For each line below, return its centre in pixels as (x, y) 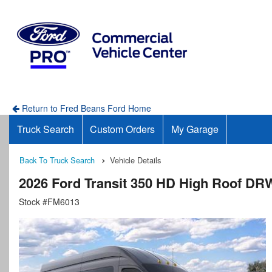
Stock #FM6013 (49, 202)
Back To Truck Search (57, 160)
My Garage (195, 129)
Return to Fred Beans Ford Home (85, 108)
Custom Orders (123, 129)
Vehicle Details (135, 160)
